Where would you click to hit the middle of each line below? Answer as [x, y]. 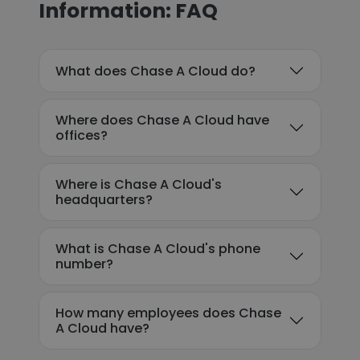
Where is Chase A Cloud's [139, 184]
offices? [82, 135]
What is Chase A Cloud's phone [158, 249]
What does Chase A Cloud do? [155, 71]
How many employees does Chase [168, 313]
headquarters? [104, 200]
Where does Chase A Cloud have [162, 120]
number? [84, 264]
